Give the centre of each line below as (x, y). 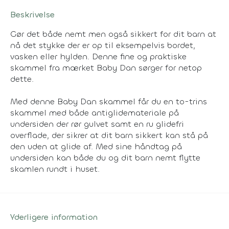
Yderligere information (54, 217)
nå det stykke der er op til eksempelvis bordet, (103, 45)
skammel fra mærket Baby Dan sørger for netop (106, 67)
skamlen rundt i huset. (55, 169)
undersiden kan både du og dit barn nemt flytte (105, 157)
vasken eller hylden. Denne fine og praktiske (98, 56)
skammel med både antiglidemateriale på (95, 112)
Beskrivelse (32, 14)
